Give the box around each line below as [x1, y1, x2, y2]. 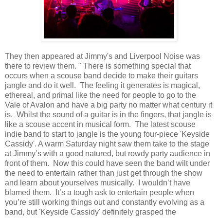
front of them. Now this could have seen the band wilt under [5, 159, 210, 168]
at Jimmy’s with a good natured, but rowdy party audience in [5, 149, 210, 158]
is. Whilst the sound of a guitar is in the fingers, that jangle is [5, 110, 212, 119]
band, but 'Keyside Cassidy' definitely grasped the [5, 208, 176, 217]
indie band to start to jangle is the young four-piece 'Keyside [5, 130, 210, 139]
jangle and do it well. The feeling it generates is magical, [5, 81, 200, 90]
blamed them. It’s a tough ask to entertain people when [5, 188, 194, 197]
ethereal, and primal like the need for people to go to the [5, 91, 196, 100]
